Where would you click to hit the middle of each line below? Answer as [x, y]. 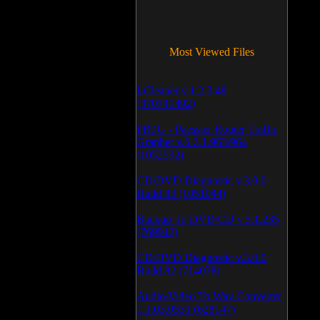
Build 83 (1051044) [181, 193]
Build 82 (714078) [178, 270]
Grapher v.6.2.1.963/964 [192, 142]
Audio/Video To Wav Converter [209, 296]
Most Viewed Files [212, 52]
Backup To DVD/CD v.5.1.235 [208, 219]
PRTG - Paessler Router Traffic [207, 129]
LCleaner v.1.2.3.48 [181, 90]
